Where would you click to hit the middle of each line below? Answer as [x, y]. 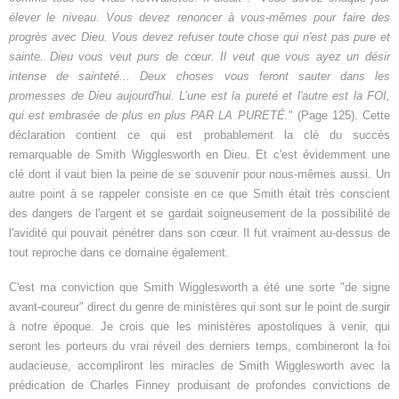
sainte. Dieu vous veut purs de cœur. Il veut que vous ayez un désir [199, 57]
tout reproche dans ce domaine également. [119, 253]
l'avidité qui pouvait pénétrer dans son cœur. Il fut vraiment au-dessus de [199, 233]
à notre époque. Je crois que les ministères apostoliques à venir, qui [199, 327]
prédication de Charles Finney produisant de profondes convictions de [199, 386]
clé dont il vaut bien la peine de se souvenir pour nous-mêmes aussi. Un [199, 175]
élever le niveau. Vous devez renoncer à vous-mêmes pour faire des [199, 18]
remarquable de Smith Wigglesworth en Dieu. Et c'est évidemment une [199, 155]
